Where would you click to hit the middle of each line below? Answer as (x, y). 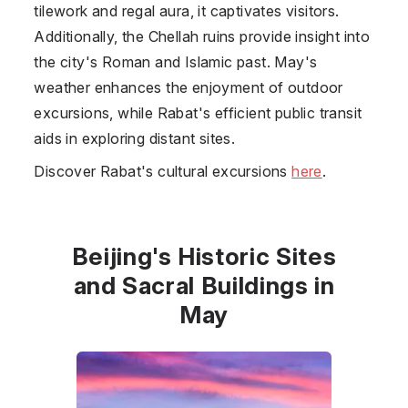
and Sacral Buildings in (204, 285)
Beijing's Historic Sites (204, 256)
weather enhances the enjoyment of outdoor (189, 87)
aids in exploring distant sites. (135, 138)
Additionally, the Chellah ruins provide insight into (202, 36)
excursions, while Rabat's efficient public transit (198, 112)
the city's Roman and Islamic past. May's (176, 61)
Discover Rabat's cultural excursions (163, 171)
